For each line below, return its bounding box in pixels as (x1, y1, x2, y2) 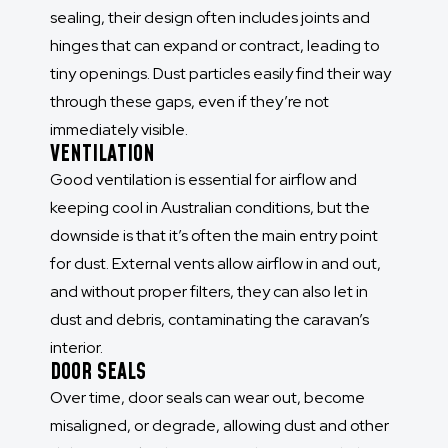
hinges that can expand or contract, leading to (50, 35, 380, 57)
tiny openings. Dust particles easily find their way (50, 63, 391, 85)
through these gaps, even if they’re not (50, 91, 329, 113)
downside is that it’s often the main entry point (50, 225, 378, 247)
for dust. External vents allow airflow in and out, (50, 253, 381, 275)
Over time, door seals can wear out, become (50, 387, 365, 409)
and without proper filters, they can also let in (50, 281, 368, 303)
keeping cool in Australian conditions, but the (50, 197, 370, 219)
